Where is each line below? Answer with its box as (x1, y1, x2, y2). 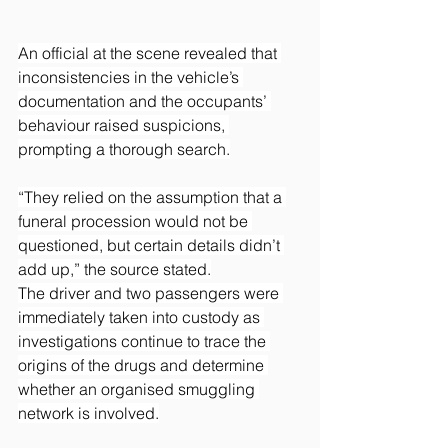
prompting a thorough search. (18, 138, 230, 159)
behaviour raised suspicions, (18, 114, 229, 135)
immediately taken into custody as (18, 306, 264, 327)
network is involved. (18, 402, 159, 423)
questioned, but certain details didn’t (18, 234, 284, 255)
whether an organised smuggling (18, 378, 259, 399)
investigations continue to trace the (18, 330, 270, 351)
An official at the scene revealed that (18, 42, 281, 63)
